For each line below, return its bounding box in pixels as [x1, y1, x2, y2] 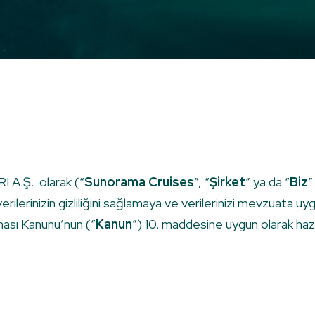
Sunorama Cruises [84, 174, 194, 191]
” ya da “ [245, 174, 290, 191]
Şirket [210, 174, 245, 191]
